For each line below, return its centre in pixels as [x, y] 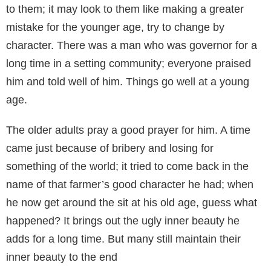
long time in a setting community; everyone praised [129, 63]
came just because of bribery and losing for [110, 148]
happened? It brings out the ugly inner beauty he [123, 220]
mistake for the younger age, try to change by [115, 27]
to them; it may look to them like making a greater [125, 9]
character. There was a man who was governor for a [132, 45]
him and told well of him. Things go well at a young [128, 81]
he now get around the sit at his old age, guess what [132, 202]
